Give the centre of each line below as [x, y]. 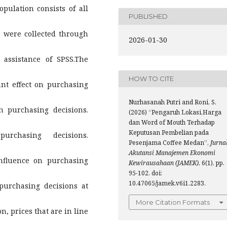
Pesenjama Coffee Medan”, [169, 142]
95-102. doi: [145, 173]
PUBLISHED [148, 16]
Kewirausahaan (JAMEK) [164, 163]
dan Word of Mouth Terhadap [172, 122]
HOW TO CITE [151, 79]
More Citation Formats [173, 202]
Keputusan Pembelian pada [169, 132]
